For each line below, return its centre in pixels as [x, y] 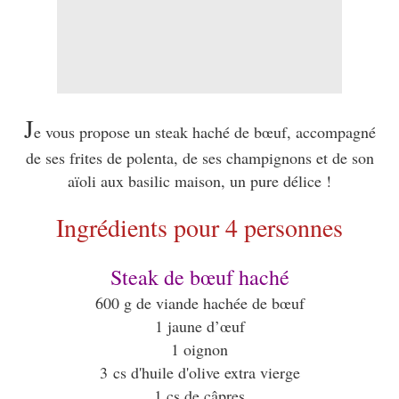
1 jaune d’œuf [199, 326]
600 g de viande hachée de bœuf [199, 303]
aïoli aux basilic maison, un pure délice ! [199, 181]
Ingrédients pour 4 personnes [199, 228]
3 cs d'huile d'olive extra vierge [199, 373]
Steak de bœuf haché [199, 277]
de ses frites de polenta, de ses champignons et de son [199, 158]
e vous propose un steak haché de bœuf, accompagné [204, 132]
